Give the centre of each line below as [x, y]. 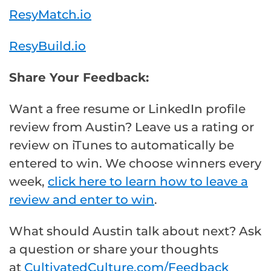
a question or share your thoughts [114, 249]
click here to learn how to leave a [148, 181]
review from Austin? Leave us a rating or [132, 127]
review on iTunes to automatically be [122, 145]
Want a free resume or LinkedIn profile [127, 109]
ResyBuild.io [47, 46]
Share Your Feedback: [79, 77]
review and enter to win [82, 199]
